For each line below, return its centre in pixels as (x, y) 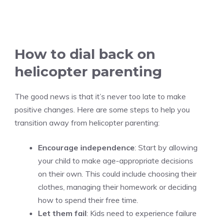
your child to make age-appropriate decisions (116, 161)
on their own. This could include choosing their (117, 174)
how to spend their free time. (88, 200)
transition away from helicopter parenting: (87, 123)
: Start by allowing (166, 148)
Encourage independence (86, 148)
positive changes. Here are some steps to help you (102, 110)
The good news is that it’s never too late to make (100, 97)
